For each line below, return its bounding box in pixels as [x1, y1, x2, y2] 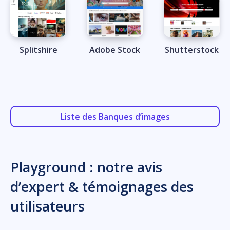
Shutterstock [164, 44, 219, 56]
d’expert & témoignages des [10, 177, 194, 197]
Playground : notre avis [10, 158, 162, 177]
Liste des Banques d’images [60, 111, 170, 123]
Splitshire [19, 44, 57, 56]
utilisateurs [10, 197, 85, 216]
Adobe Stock [89, 44, 141, 56]
